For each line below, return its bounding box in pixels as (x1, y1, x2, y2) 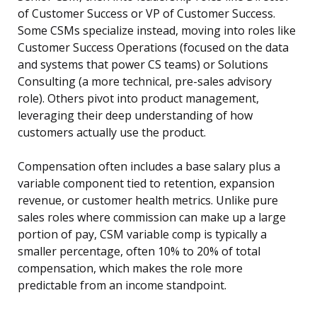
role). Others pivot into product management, (18, 91, 259, 107)
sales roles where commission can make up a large (18, 209, 286, 226)
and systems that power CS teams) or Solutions (18, 57, 268, 73)
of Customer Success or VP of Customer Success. (18, 6, 275, 22)
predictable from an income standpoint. (18, 277, 226, 294)
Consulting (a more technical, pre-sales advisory (18, 74, 272, 90)
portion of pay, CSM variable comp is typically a (18, 226, 267, 243)
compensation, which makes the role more (18, 260, 243, 277)
